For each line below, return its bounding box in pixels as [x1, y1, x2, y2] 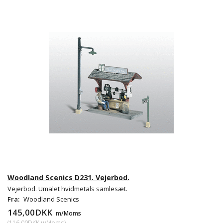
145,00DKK [7, 206, 54, 218]
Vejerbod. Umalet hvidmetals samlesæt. [7, 184, 127, 193]
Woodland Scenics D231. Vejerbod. [7, 172, 129, 182]
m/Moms [54, 209, 81, 217]
